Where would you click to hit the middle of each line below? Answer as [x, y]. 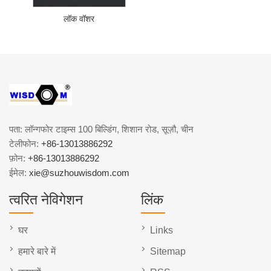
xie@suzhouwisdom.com [79, 172]
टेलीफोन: [25, 143]
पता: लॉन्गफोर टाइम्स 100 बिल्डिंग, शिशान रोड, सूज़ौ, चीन [101, 129]
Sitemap [168, 251]
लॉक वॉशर [79, 19]
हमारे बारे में [37, 251]
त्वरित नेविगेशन [46, 199]
